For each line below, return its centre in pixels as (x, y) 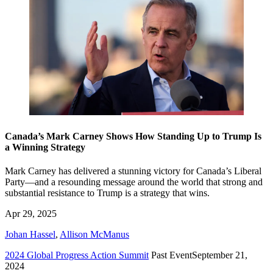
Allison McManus (94, 234)
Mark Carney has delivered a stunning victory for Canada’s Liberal (133, 171)
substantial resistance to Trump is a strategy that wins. (107, 193)
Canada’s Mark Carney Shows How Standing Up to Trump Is (133, 136)
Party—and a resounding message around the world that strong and (134, 182)
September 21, (220, 255)
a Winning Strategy (45, 147)
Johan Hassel (30, 234)
